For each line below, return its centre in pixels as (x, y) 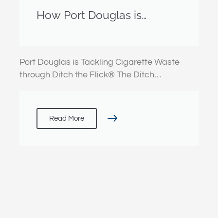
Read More (67, 119)
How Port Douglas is (89, 15)
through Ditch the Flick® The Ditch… (90, 75)
